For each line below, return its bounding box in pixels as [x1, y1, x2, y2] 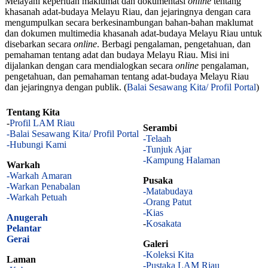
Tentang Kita [7, 107, 60, 118]
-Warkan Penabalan [7, 181, 80, 192]
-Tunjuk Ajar [143, 144, 191, 155]
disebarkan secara [5, 38, 74, 49]
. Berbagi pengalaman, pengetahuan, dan [97, 38, 251, 49]
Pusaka [143, 175, 173, 186]
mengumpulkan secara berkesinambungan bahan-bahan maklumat [5, 17, 253, 28]
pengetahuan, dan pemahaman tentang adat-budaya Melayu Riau [5, 71, 249, 81]
